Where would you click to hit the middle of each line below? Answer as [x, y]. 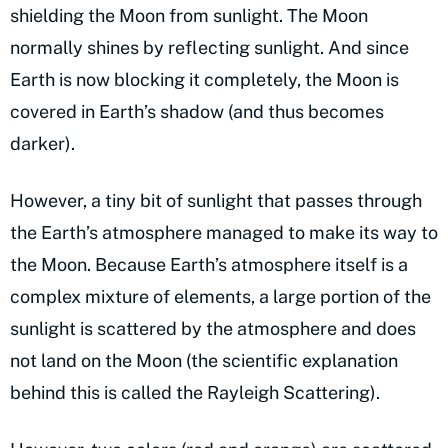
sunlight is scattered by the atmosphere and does [213, 329]
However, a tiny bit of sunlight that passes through [216, 201]
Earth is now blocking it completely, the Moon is [204, 80]
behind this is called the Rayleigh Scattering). [195, 393]
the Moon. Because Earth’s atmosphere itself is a [209, 265]
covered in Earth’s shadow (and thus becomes [197, 112]
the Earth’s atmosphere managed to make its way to [224, 233]
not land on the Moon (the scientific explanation [204, 361]
